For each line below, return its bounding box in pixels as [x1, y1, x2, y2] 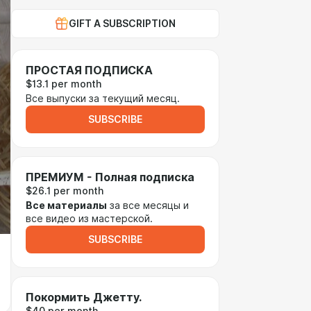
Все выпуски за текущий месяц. [26, 93, 180, 104]
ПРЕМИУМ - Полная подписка [26, 171, 194, 184]
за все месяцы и [107, 200, 189, 211]
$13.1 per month [26, 78, 101, 90]
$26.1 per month [26, 185, 103, 196]
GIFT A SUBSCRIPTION [69, 18, 176, 29]
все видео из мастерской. [26, 213, 153, 224]
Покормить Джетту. [26, 291, 142, 304]
